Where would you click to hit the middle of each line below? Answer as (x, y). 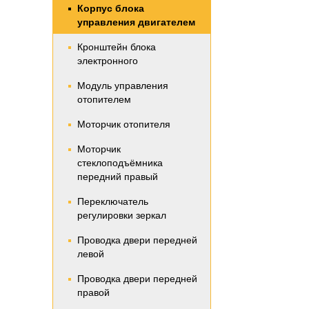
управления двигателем (136, 22)
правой (93, 292)
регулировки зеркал (122, 215)
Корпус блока (111, 8)
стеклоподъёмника (120, 163)
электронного (108, 61)
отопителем (104, 99)
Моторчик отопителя (124, 124)
